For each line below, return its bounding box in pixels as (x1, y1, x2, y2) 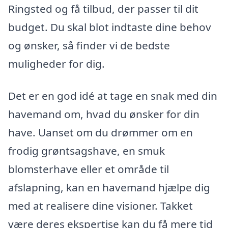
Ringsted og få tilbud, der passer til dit (8, 1, 198, 16)
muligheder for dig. (8, 56, 105, 71)
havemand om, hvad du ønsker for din (8, 107, 199, 122)
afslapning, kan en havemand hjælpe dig (8, 180, 210, 195)
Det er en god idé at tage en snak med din (8, 89, 217, 103)
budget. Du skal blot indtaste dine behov (8, 19, 211, 34)
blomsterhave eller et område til (8, 162, 169, 177)
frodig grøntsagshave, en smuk (8, 144, 165, 158)
